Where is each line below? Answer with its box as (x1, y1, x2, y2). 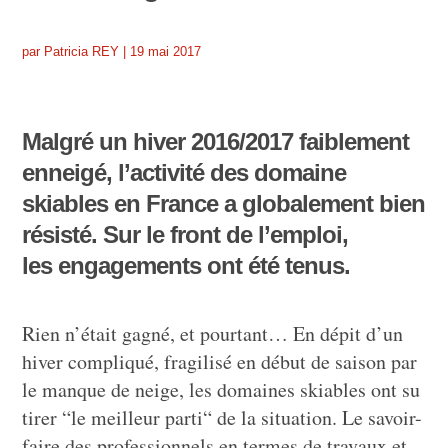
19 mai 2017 (130, 43, 202, 59)
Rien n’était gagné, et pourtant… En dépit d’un (22, 319, 404, 347)
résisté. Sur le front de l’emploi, (22, 220, 349, 248)
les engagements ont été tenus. (22, 251, 351, 279)
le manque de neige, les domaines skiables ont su (22, 375, 421, 403)
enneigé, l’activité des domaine (22, 158, 347, 186)
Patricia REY (44, 43, 120, 59)
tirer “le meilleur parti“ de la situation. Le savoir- (22, 403, 423, 431)
